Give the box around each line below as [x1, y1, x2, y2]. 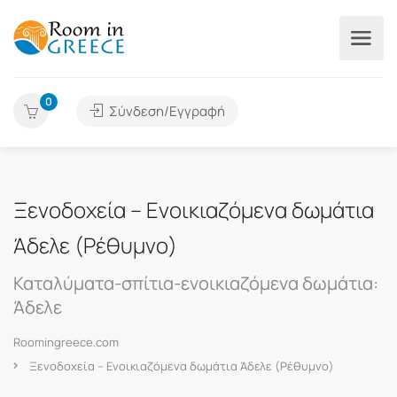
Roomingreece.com [13, 334, 119, 350]
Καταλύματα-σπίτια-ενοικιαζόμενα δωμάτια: [13, 271, 378, 295]
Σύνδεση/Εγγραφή [106, 102, 225, 121]
